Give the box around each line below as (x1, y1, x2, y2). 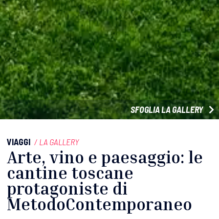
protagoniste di (7, 178, 128, 198)
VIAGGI (7, 136, 30, 147)
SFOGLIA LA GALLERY (131, 104, 205, 115)
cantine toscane (7, 162, 133, 183)
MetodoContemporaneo (7, 194, 192, 214)
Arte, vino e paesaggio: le (7, 147, 203, 167)
